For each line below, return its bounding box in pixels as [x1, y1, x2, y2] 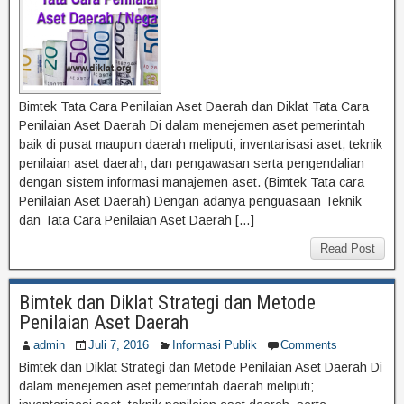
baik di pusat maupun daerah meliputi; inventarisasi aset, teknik [19, 136, 382, 151]
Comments [280, 337, 337, 352]
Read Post [320, 241, 375, 255]
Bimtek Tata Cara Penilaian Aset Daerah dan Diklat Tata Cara [19, 98, 369, 114]
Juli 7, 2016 [88, 337, 149, 352]
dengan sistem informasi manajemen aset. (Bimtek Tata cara [19, 174, 364, 189]
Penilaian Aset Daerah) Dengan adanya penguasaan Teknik [19, 193, 362, 208]
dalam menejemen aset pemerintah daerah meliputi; [19, 378, 314, 393]
